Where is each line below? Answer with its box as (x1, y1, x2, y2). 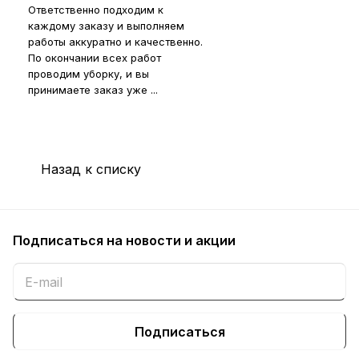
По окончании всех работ (28, 50, 161, 64)
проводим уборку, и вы (28, 67, 149, 80)
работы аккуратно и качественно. (28, 34, 203, 48)
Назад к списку (41, 160, 141, 177)
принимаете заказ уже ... (28, 83, 158, 96)
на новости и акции (107, 232, 236, 248)
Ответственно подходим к (28, 2, 163, 16)
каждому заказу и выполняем (28, 18, 184, 32)
